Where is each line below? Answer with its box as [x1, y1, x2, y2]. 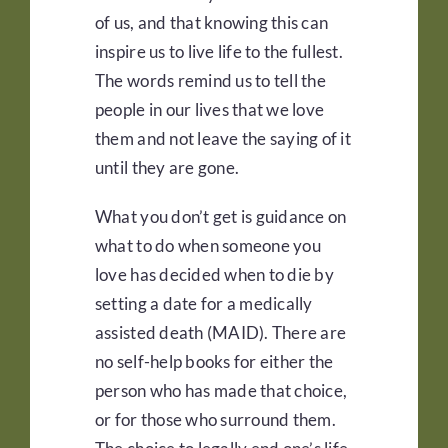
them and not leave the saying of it [94, 128, 351, 150]
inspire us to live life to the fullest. [94, 41, 343, 63]
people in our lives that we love [94, 99, 325, 121]
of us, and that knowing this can [94, 12, 329, 34]
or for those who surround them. [94, 409, 336, 431]
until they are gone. [94, 157, 240, 179]
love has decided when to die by [94, 264, 334, 286]
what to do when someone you [94, 235, 321, 257]
